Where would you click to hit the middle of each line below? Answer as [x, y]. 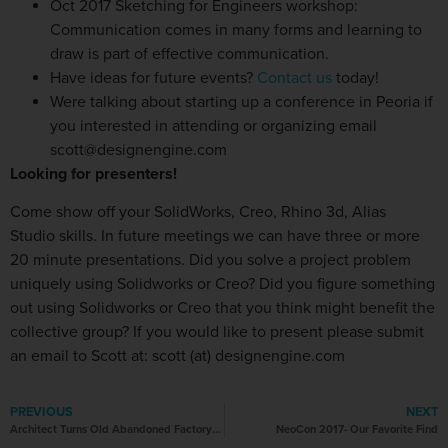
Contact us [294, 77]
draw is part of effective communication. [189, 53]
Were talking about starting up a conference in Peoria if [241, 101]
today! [355, 77]
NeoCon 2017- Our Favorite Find [357, 429]
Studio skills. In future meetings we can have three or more [215, 236]
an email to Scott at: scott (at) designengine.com [177, 356]
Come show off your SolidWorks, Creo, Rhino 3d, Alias [198, 212]
